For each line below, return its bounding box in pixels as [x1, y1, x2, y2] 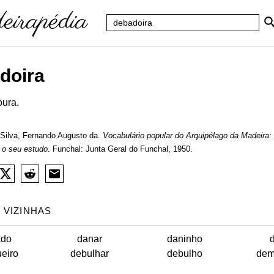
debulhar [70, 248, 109, 259]
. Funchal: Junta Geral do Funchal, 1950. [48, 144, 193, 154]
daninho [166, 234, 202, 245]
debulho [166, 248, 202, 259]
